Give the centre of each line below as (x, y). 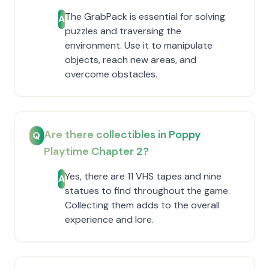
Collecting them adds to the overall (142, 205)
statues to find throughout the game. (147, 191)
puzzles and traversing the (123, 31)
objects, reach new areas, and (131, 60)
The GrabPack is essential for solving (145, 17)
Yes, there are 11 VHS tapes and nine (143, 176)
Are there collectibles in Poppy (122, 134)
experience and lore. (109, 219)
